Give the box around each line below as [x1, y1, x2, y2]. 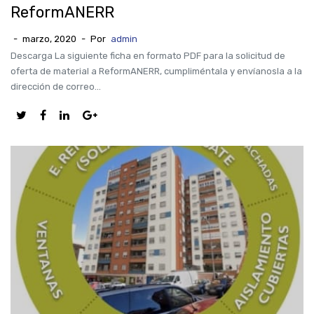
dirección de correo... [11, 81, 101, 92]
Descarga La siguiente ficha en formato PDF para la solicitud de [11, 50, 285, 61]
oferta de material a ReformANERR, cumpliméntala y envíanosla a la [11, 66, 302, 76]
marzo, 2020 [22, 34, 76, 44]
